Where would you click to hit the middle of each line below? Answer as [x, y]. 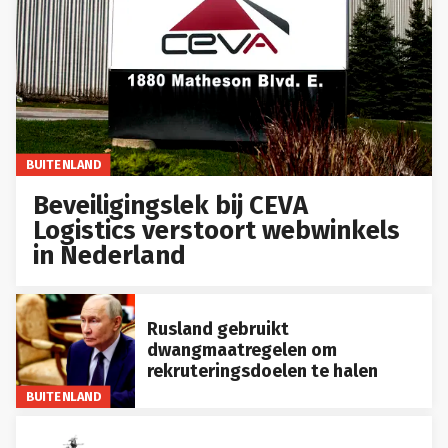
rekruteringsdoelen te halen [262, 371]
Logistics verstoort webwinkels [217, 231]
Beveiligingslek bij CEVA [171, 206]
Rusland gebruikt [217, 329]
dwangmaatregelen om [241, 350]
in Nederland [110, 256]
